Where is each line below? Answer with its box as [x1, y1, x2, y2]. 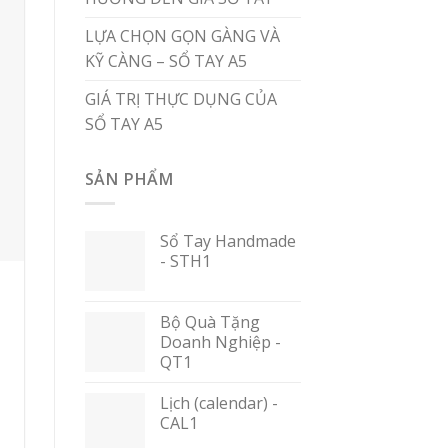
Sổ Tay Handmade [159, 230, 296, 253]
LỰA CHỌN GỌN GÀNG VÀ [84, 24, 280, 47]
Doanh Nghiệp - [159, 331, 281, 354]
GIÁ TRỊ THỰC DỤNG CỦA [84, 87, 277, 110]
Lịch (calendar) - [159, 392, 278, 415]
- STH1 [159, 250, 211, 273]
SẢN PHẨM [84, 167, 174, 190]
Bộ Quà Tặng [159, 311, 260, 334]
